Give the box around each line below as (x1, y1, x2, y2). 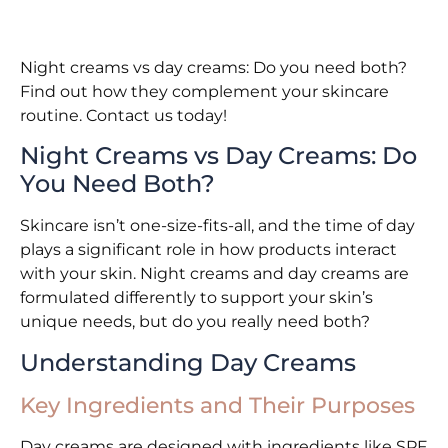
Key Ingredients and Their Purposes (20, 391, 415, 419)
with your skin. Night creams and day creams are (20, 264, 409, 284)
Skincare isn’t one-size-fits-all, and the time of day (20, 216, 415, 236)
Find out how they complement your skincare (20, 82, 389, 101)
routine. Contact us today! (20, 106, 227, 125)
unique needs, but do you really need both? (20, 312, 370, 332)
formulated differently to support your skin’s (20, 288, 373, 308)
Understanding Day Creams (20, 347, 356, 377)
